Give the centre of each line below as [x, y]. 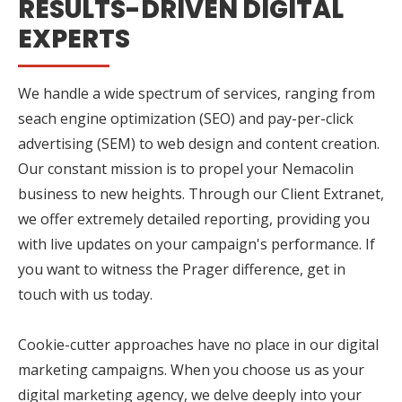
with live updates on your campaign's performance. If [197, 244]
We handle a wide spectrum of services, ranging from [197, 93]
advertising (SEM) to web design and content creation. [199, 143]
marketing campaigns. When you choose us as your [191, 369]
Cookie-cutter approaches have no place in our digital [198, 344]
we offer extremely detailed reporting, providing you [194, 218]
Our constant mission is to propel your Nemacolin [186, 168]
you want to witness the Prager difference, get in [182, 269]
